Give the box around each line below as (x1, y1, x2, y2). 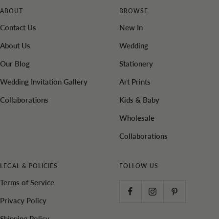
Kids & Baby (119, 95, 159, 105)
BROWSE (119, 7, 148, 15)
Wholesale (119, 113, 154, 123)
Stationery (119, 59, 153, 68)
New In (119, 23, 143, 32)
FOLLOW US (119, 162, 158, 170)
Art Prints (119, 77, 151, 87)
